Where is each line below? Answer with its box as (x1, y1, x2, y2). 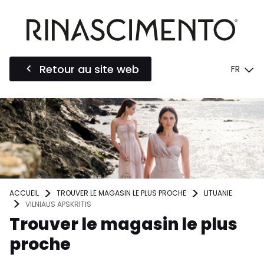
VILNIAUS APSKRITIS (25, 199, 91, 209)
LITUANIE (204, 188, 232, 199)
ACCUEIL (9, 188, 39, 199)
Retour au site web (39, 61, 139, 77)
